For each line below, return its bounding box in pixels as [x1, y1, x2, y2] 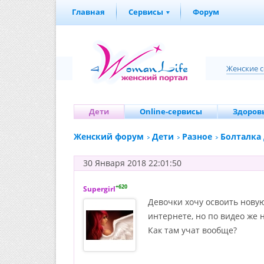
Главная [72, 6, 105, 17]
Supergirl [83, 184, 115, 194]
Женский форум [74, 131, 144, 142]
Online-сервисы [140, 106, 202, 117]
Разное [182, 131, 212, 142]
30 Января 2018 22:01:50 [83, 157, 181, 169]
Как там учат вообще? [148, 225, 237, 236]
